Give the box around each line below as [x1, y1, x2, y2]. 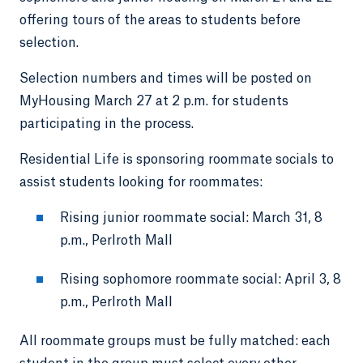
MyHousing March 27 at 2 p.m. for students [19, 94, 288, 108]
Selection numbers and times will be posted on [19, 71, 312, 85]
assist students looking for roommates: [19, 175, 263, 189]
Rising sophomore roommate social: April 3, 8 [60, 272, 341, 286]
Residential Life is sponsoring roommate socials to [19, 152, 334, 166]
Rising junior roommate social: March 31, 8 [60, 211, 322, 224]
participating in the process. [19, 117, 207, 130]
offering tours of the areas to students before [19, 13, 301, 27]
